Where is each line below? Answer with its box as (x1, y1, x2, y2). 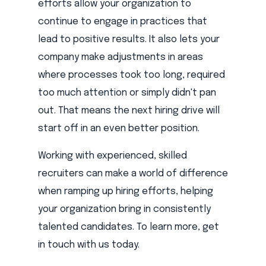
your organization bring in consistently (38, 204, 211, 215)
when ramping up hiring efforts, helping (38, 186, 213, 197)
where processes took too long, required (38, 70, 225, 81)
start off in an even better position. (38, 123, 199, 134)
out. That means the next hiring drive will (38, 106, 220, 116)
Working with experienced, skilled (38, 151, 187, 161)
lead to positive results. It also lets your (38, 34, 220, 45)
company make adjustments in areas (38, 52, 203, 63)
